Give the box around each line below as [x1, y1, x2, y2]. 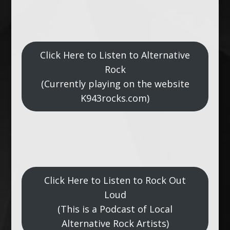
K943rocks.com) [81, 91, 149, 104]
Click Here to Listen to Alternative [40, 48, 190, 61]
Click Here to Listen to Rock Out [44, 174, 186, 186]
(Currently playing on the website [41, 77, 189, 90]
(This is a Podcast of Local [57, 202, 172, 215]
